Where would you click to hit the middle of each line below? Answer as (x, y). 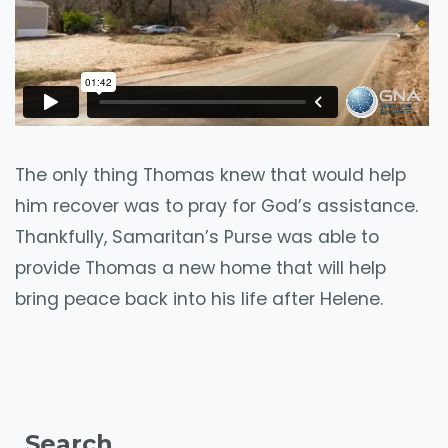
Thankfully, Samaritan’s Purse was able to (197, 237)
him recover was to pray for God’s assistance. (216, 206)
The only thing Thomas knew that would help (210, 175)
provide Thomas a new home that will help (200, 268)
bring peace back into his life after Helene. (199, 299)
